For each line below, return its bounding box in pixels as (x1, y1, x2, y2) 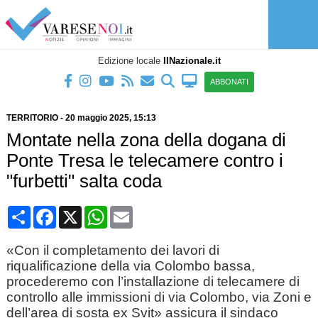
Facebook (55, 205, 106, 217)
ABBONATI (210, 77, 248, 86)
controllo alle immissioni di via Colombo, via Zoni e (6, 290, 312, 305)
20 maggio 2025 (65, 113, 129, 123)
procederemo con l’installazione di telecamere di (6, 274, 300, 289)
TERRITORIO (6, 113, 58, 123)
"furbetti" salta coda (6, 171, 162, 191)
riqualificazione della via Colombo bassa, (6, 258, 255, 273)
